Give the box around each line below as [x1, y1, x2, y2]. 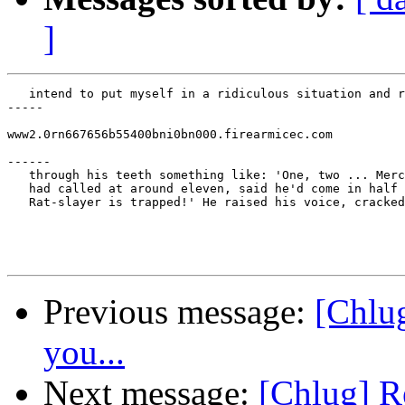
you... [43, 333, 125, 372]
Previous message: [43, 292, 315, 332]
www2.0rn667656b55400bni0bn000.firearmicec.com [7, 127, 333, 142]
